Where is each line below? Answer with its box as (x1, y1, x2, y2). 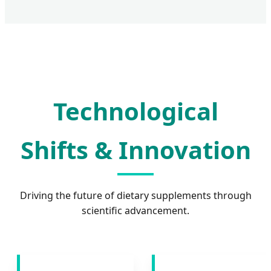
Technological (53, 94, 218, 128)
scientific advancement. (82, 204, 189, 217)
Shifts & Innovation (20, 133, 251, 166)
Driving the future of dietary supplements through (19, 189, 252, 202)
